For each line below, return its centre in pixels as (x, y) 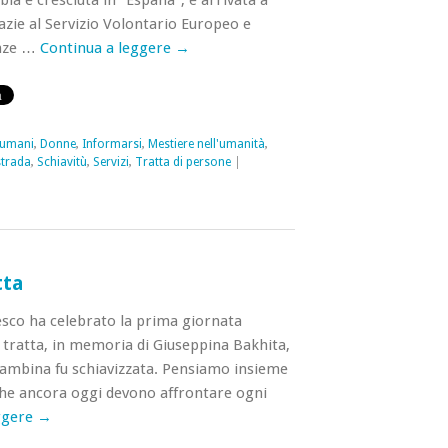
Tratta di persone (182, 162)
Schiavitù (61, 162)
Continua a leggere (107, 48)
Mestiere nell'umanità (206, 144)
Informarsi (111, 144)
